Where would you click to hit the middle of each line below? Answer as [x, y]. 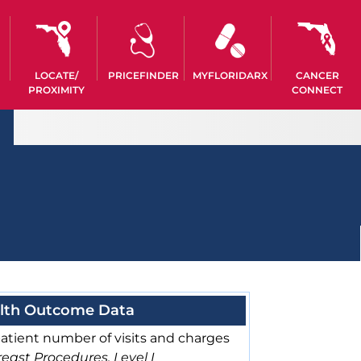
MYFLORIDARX [230, 75]
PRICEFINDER [143, 75]
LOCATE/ [56, 75]
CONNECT [317, 90]
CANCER [317, 75]
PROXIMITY [56, 90]
